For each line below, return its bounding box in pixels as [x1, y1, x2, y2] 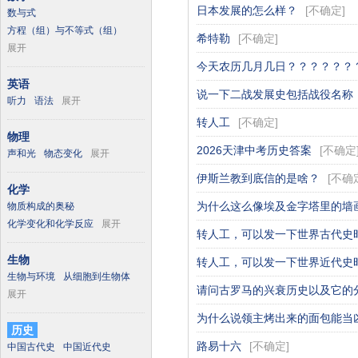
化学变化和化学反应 [7, 218, 93, 229]
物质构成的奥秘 [7, 201, 74, 212]
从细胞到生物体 [63, 271, 130, 282]
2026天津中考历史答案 [197, 144, 312, 157]
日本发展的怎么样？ [197, 4, 297, 17]
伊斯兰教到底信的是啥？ [197, 172, 320, 185]
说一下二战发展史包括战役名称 [197, 88, 353, 101]
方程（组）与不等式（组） [7, 25, 122, 36]
